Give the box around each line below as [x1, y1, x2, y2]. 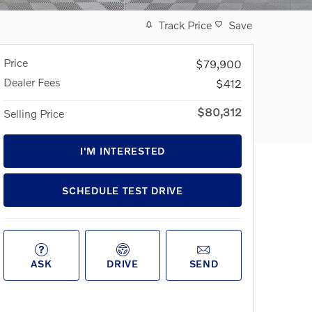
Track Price [159, 17, 212, 31]
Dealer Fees [3, 75, 61, 88]
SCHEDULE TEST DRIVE [62, 184, 183, 196]
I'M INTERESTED [80, 145, 165, 157]
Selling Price [3, 106, 64, 120]
